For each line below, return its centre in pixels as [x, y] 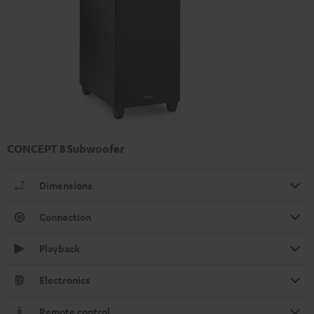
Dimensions [66, 186]
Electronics [65, 280]
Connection [65, 217]
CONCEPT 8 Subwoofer [66, 149]
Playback [60, 249]
